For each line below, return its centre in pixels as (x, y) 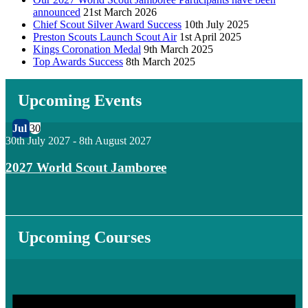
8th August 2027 (115, 140)
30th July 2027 (38, 140)
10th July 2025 (217, 24)
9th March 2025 (178, 49)
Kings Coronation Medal (87, 49)
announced (57, 12)
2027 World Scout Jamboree (86, 167)
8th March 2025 (161, 61)
